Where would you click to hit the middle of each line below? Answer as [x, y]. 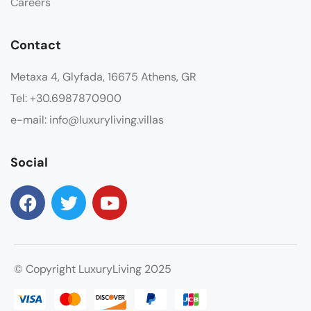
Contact [36, 45]
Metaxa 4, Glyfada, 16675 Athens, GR [103, 77]
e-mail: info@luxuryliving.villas [87, 120]
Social [29, 163]
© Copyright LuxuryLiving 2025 [93, 269]
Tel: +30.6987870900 [66, 99]
